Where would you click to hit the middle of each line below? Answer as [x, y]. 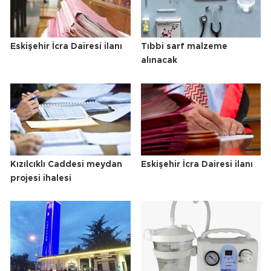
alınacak [159, 61]
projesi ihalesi [41, 178]
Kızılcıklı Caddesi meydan [66, 164]
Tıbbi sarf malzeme [184, 47]
